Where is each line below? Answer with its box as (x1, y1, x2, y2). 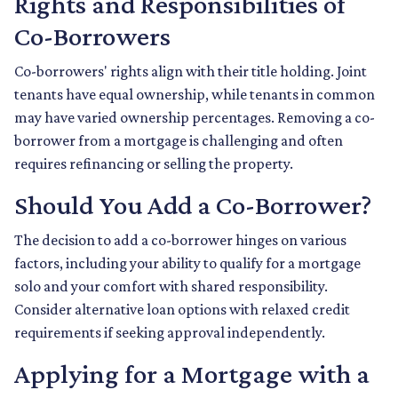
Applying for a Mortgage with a (14, 358, 370, 390)
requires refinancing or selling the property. (14, 155, 293, 173)
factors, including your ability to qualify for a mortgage (14, 254, 361, 273)
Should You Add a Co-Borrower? (14, 189, 371, 221)
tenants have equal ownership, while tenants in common (14, 85, 375, 104)
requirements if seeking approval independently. (14, 323, 325, 342)
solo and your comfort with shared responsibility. (14, 277, 328, 296)
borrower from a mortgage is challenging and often (14, 131, 343, 150)
